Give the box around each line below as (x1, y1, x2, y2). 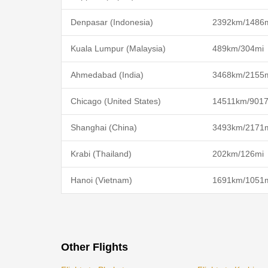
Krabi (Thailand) (71, 148, 132, 159)
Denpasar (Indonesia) (71, 17, 153, 27)
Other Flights (61, 240, 128, 253)
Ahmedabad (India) (71, 69, 144, 80)
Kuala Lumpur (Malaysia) (71, 43, 166, 53)
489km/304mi (212, 43, 264, 53)
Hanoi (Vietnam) (71, 175, 132, 185)
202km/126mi (212, 148, 264, 159)
